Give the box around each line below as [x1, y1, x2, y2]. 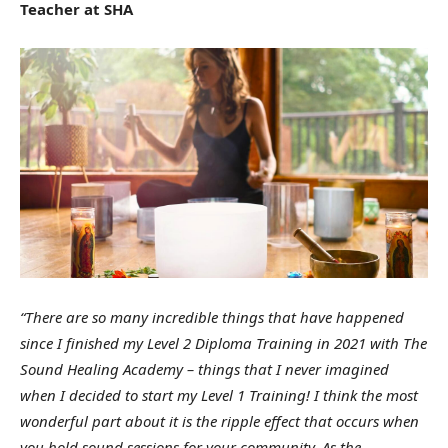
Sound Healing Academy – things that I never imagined [20, 358, 389, 379]
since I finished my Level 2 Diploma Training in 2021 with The [20, 332, 427, 353]
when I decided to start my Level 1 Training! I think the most [20, 384, 418, 405]
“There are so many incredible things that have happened [20, 306, 404, 327]
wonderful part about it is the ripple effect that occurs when [20, 410, 419, 431]
